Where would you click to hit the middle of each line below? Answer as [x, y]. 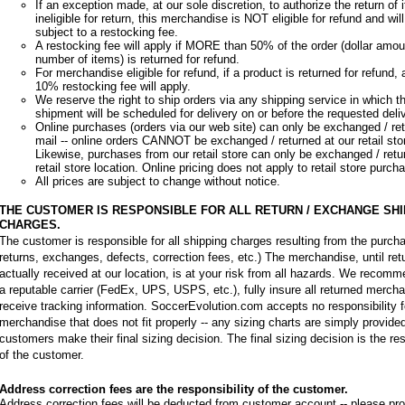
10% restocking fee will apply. [113, 86]
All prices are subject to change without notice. [157, 181]
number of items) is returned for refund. [137, 59]
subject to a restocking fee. [106, 32]
